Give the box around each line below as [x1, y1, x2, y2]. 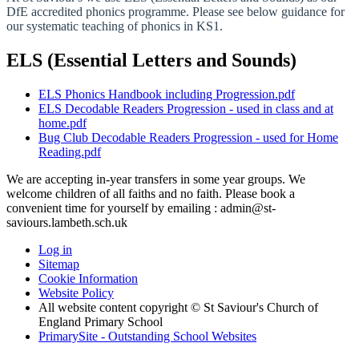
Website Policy [38, 286, 114, 300]
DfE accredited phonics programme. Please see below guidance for [6, 5, 345, 19]
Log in [38, 243, 72, 256]
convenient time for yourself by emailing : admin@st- [6, 201, 276, 215]
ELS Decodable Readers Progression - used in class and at [38, 102, 333, 115]
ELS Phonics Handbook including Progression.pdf [38, 87, 295, 101]
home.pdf [38, 116, 87, 130]
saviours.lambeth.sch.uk [6, 216, 127, 229]
